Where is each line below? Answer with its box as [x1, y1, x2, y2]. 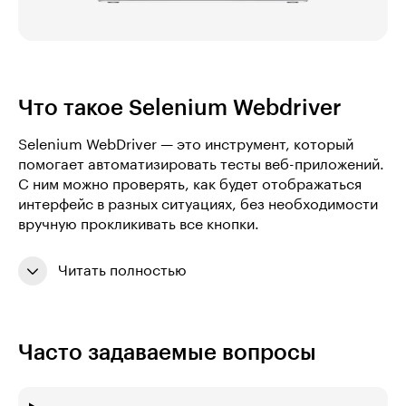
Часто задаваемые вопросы [18, 341, 316, 363]
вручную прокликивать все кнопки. [18, 217, 259, 232]
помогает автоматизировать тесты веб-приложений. [18, 157, 384, 172]
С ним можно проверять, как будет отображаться [18, 177, 362, 192]
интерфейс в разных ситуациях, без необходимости [18, 197, 378, 212]
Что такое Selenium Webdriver [18, 96, 342, 119]
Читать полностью [58, 263, 187, 278]
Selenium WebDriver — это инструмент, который [18, 137, 353, 152]
